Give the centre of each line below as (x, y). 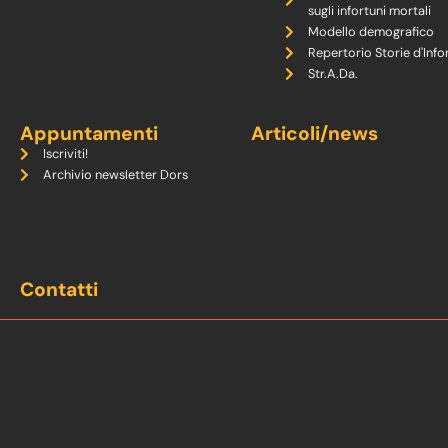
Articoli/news (314, 134)
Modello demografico (370, 32)
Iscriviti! (65, 154)
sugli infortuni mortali (369, 11)
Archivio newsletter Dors (115, 175)
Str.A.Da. (332, 74)
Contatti (59, 290)
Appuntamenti (89, 134)
